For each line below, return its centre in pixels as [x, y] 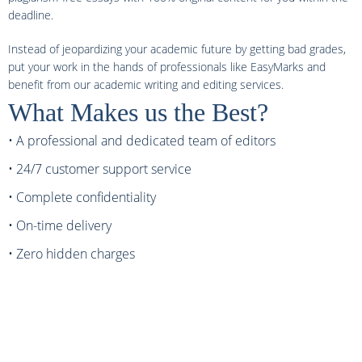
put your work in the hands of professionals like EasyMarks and [167, 67]
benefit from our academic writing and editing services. [146, 84]
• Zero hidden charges [72, 254]
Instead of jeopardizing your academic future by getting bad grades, [177, 49]
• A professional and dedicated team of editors [142, 141]
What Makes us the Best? [138, 112]
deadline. [31, 15]
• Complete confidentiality [82, 197]
